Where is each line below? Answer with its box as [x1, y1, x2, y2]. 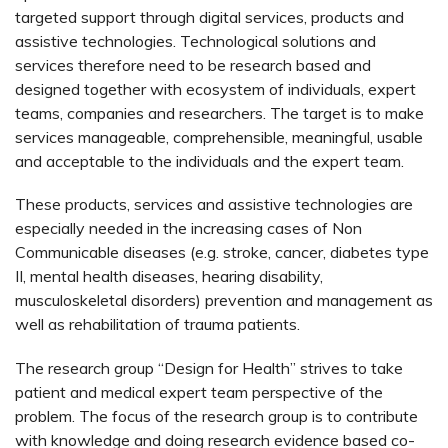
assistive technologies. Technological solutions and [15, 31, 376, 52]
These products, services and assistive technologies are [15, 194, 413, 215]
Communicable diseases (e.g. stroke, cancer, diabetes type [15, 242, 429, 263]
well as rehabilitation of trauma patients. [15, 314, 300, 335]
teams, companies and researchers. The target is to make [15, 103, 424, 124]
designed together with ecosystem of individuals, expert [15, 79, 416, 100]
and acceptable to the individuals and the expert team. [15, 151, 404, 172]
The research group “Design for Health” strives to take [15, 357, 403, 378]
